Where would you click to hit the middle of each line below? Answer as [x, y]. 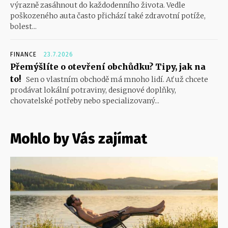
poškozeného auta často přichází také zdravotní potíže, [108, 16]
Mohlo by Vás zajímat [79, 138]
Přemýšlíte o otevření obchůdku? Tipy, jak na [108, 66]
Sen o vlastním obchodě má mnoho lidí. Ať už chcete [116, 79]
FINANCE [23, 54]
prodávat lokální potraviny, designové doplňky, [93, 90]
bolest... [23, 26]
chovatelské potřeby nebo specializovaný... [85, 101]
